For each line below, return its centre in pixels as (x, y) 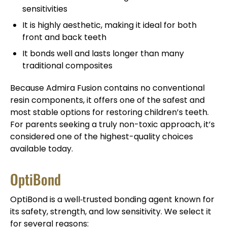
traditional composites (67, 65)
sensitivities (45, 9)
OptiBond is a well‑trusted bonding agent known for (112, 199)
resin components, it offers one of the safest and (107, 100)
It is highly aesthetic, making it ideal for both (109, 25)
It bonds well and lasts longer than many (103, 53)
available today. (42, 148)
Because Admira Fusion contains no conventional (107, 88)
